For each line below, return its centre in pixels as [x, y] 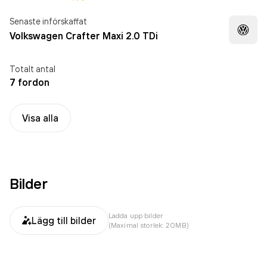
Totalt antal [32, 69]
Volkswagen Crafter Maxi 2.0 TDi [84, 36]
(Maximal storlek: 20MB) [149, 225]
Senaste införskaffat [48, 21]
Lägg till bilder [64, 221]
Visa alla [40, 118]
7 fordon [30, 82]
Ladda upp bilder [136, 215]
